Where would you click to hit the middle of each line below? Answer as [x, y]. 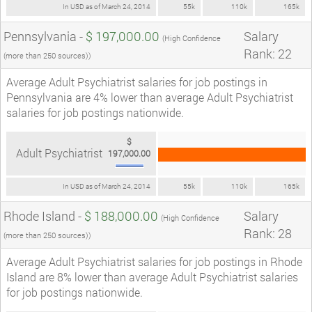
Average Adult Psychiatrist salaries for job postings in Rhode [154, 261]
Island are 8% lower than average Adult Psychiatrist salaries [152, 276]
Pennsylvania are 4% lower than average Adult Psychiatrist [150, 97]
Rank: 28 [268, 233]
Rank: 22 [268, 53]
